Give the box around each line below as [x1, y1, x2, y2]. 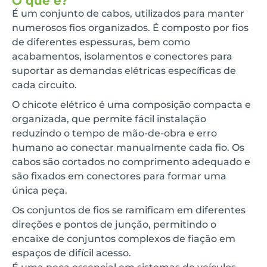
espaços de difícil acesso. [12, 247, 131, 259]
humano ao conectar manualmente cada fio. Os [12, 142, 244, 154]
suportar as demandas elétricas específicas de [12, 65, 236, 77]
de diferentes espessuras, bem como [12, 36, 190, 48]
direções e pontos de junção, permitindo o [12, 219, 216, 231]
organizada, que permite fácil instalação [12, 113, 206, 125]
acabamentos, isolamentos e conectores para [12, 51, 232, 63]
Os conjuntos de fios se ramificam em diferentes [12, 204, 246, 216]
